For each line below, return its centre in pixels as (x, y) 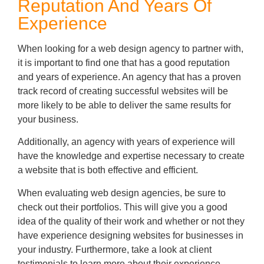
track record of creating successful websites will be (123, 91)
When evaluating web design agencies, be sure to (122, 193)
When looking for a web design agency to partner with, (131, 48)
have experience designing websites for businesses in (131, 235)
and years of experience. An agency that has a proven (129, 77)
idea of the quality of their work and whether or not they (131, 221)
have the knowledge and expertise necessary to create (131, 156)
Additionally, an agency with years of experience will (126, 142)
